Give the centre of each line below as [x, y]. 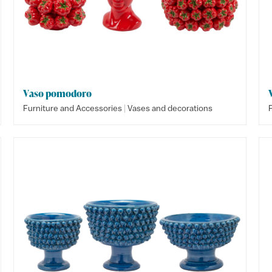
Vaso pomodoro [58, 93]
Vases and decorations [170, 108]
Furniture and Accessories [73, 108]
